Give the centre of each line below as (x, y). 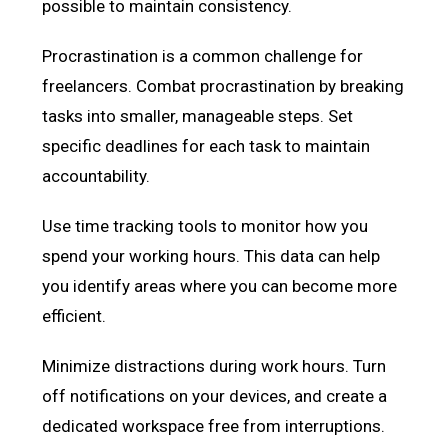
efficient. (74, 315)
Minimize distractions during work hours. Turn (214, 365)
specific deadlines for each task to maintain (206, 145)
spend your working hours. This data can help (211, 255)
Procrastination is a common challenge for (203, 55)
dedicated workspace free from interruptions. (214, 425)
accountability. (96, 175)
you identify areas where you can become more (220, 285)
